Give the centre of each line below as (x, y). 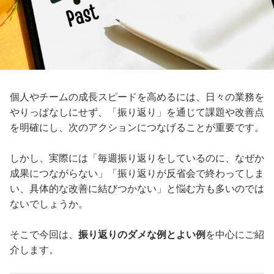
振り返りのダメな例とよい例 (142, 234)
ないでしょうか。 (49, 204)
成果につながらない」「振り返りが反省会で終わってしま (137, 173)
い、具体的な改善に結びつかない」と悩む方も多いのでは (137, 188)
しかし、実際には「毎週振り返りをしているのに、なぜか (137, 158)
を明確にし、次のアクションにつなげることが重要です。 (137, 127)
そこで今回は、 (44, 234)
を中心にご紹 (235, 234)
